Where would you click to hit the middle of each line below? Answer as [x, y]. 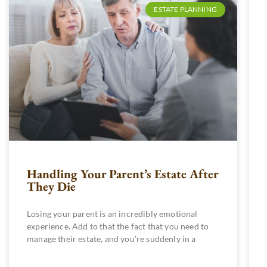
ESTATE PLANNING [185, 10]
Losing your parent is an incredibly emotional [112, 213]
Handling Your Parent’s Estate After [123, 173]
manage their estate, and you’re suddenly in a [111, 238]
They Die [51, 186]
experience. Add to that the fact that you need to [118, 226]
